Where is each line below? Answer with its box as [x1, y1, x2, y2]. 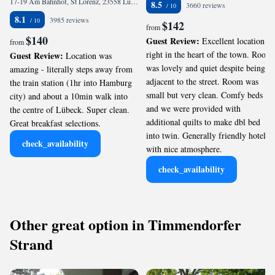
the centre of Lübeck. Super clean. [10, 104, 130, 115]
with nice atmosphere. [146, 143, 222, 155]
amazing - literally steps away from [10, 63, 133, 75]
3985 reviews [50, 15, 89, 25]
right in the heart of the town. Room [146, 48, 273, 60]
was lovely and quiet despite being [146, 62, 265, 74]
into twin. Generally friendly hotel [146, 130, 266, 141]
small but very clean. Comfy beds [146, 89, 263, 101]
